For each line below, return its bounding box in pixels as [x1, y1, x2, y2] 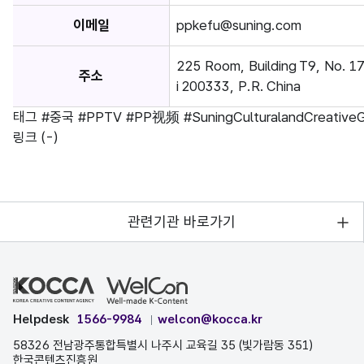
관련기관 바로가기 [128, 213, 236, 230]
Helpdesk [13, 312, 69, 327]
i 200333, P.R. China [176, 78, 301, 94]
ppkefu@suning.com [176, 17, 301, 33]
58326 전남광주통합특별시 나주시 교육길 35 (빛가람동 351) [13, 338, 313, 353]
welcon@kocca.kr [158, 312, 262, 327]
